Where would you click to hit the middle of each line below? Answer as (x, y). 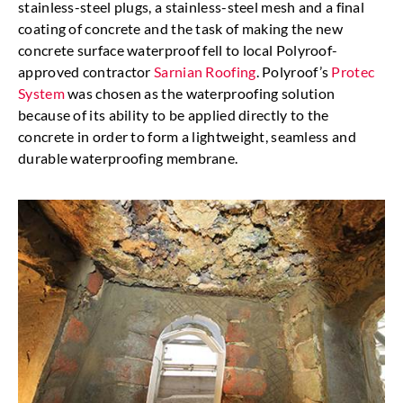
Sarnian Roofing (205, 71)
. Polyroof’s (294, 71)
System (41, 93)
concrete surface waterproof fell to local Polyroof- (178, 49)
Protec (353, 71)
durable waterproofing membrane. (128, 157)
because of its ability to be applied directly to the (174, 114)
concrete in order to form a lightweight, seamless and (187, 136)
